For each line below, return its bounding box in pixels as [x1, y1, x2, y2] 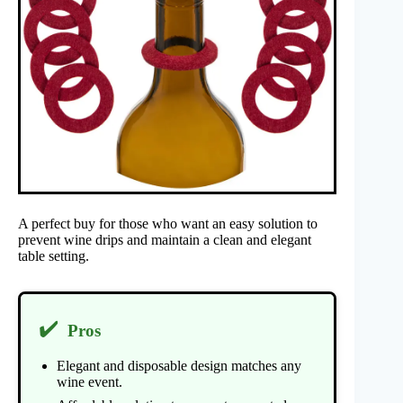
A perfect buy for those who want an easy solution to [18, 216, 318, 232]
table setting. [18, 248, 89, 264]
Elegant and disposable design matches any [57, 358, 301, 374]
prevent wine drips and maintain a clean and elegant [18, 232, 311, 248]
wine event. [57, 374, 122, 390]
